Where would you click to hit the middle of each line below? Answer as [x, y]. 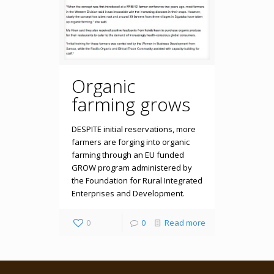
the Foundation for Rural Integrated [137, 180]
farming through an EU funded [128, 154]
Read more [185, 222]
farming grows [131, 104]
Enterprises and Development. [128, 193]
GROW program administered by [131, 167]
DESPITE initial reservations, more [133, 129]
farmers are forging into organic [130, 142]
